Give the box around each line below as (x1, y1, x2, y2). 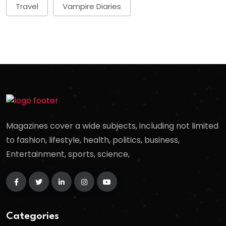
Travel (16, 1, 38, 12)
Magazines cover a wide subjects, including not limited (6, 120, 218, 132)
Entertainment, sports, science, (6, 148, 130, 160)
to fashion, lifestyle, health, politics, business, (6, 134, 180, 146)
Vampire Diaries (63, 1, 121, 12)
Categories (6, 211, 59, 221)
